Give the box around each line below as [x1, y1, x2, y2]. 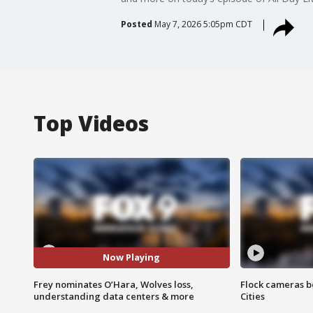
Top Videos [34, 108, 149, 138]
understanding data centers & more [34, 289, 194, 303]
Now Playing [103, 251, 161, 264]
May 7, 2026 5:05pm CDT [154, 17, 252, 30]
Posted [120, 17, 152, 30]
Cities [240, 289, 265, 303]
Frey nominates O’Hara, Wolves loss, [34, 277, 194, 291]
